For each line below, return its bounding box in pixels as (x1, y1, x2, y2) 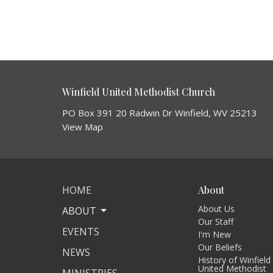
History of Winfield (198, 253, 271, 266)
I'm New (198, 228, 232, 240)
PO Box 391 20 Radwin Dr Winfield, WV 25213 (62, 107, 257, 119)
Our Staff (198, 215, 234, 227)
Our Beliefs (198, 241, 243, 253)
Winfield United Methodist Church (62, 85, 215, 98)
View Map (62, 121, 103, 133)
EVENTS (62, 225, 99, 238)
